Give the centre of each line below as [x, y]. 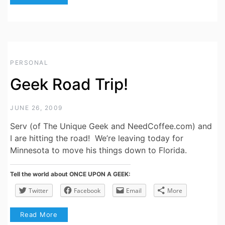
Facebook [87, 190]
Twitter [38, 190]
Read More [39, 214]
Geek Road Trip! [69, 84]
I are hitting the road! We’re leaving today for [97, 138]
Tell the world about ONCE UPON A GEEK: [70, 174]
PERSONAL [29, 62]
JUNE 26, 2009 [36, 107]
